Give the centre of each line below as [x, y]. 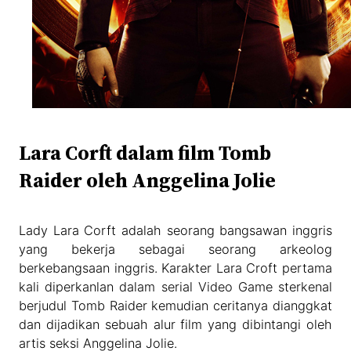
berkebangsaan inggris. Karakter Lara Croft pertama [175, 268]
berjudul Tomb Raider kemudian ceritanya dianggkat [175, 306]
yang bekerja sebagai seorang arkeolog [175, 250]
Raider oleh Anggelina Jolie [148, 181]
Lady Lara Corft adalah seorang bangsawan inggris [175, 231]
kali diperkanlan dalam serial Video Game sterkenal [175, 287]
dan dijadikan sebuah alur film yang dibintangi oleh [175, 325]
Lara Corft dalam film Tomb [145, 153]
